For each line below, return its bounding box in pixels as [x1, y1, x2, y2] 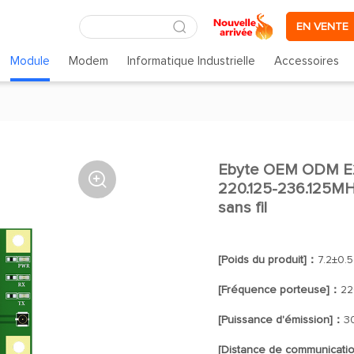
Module [9, 55, 50, 67]
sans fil [217, 200, 267, 216]
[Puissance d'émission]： [217, 314, 344, 326]
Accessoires [274, 55, 340, 67]
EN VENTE [296, 21, 348, 32]
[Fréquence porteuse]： [217, 284, 341, 296]
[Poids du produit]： [217, 254, 318, 265]
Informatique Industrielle [127, 55, 256, 67]
